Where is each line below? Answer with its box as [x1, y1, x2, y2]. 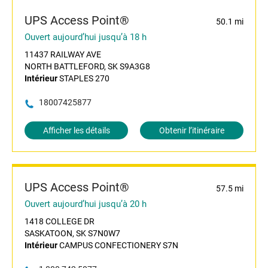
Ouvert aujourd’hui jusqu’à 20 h [25, 199, 147, 210]
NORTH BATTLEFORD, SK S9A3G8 [25, 62, 150, 72]
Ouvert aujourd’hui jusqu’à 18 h [25, 32, 147, 43]
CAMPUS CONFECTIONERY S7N [57, 240, 178, 251]
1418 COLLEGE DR [25, 217, 95, 227]
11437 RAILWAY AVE [25, 50, 101, 60]
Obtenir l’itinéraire [159, 126, 224, 136]
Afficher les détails [42, 126, 110, 136]
